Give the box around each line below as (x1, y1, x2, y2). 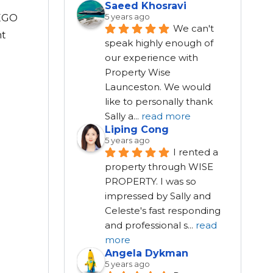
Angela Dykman (104, 247, 188, 260)
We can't (172, 23, 214, 35)
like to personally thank (104, 96, 213, 108)
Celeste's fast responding (104, 205, 221, 217)
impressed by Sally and (104, 190, 211, 202)
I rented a (172, 146, 218, 158)
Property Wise (104, 66, 171, 79)
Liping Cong (104, 124, 169, 136)
